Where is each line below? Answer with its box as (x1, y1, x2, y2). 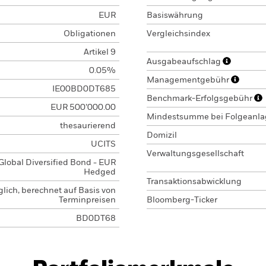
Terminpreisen (58, 196, 116, 204)
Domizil (147, 131, 177, 140)
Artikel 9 (83, 48, 116, 56)
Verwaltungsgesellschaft (147, 150, 244, 158)
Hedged (83, 168, 116, 176)
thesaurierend (59, 122, 116, 130)
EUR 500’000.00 (50, 103, 116, 112)
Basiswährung (147, 11, 203, 20)
